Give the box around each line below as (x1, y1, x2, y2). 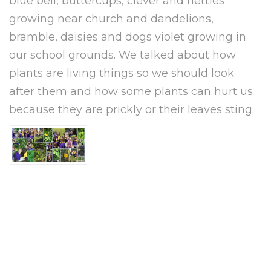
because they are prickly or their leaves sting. (9, 103, 254, 116)
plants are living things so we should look (9, 67, 234, 80)
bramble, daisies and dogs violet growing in (9, 30, 246, 44)
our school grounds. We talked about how (9, 48, 236, 62)
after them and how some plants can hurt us (9, 85, 253, 98)
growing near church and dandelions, (9, 12, 214, 25)
